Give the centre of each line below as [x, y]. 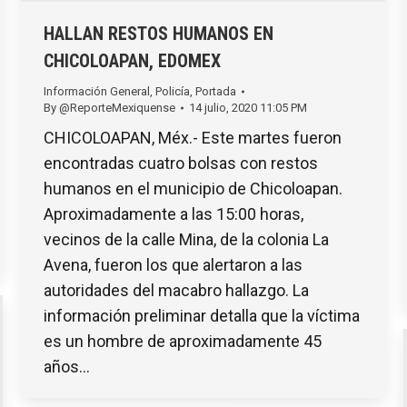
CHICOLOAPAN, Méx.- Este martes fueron [193, 138]
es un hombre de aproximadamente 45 [183, 342]
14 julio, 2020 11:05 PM [248, 108]
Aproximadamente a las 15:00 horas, [174, 214]
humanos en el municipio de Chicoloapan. [193, 189]
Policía [173, 92]
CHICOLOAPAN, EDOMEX [132, 61]
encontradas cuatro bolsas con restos [181, 164]
